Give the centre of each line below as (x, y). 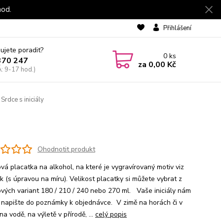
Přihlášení (177, 28)
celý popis (111, 214)
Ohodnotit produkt (66, 149)
